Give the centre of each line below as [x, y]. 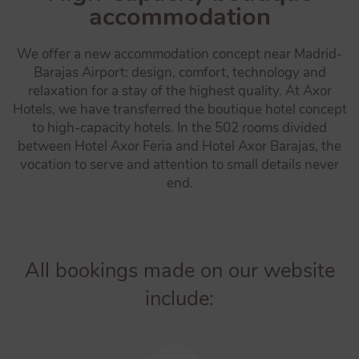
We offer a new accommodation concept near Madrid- [179, 54]
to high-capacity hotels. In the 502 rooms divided [179, 128]
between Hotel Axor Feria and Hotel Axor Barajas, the [179, 146]
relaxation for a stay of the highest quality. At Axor [179, 91]
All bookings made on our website [179, 270]
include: [179, 298]
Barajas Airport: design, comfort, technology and [179, 73]
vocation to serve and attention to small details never [179, 165]
